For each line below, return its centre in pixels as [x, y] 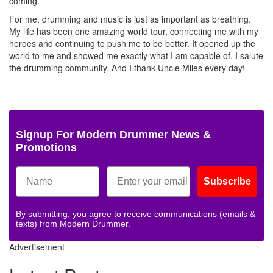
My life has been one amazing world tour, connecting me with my [134, 31]
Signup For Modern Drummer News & [113, 135]
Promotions [46, 148]
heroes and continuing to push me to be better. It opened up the [132, 44]
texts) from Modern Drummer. [73, 224]
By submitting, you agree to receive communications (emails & [136, 214]
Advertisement [37, 247]
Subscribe [227, 182]
